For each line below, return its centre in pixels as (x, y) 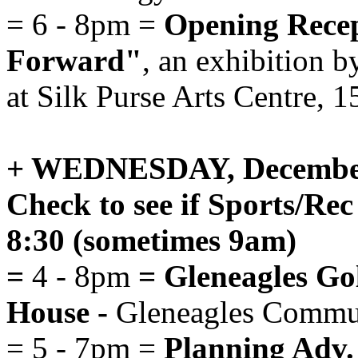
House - (57, 312)
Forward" (74, 60)
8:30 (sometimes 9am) (151, 240)
